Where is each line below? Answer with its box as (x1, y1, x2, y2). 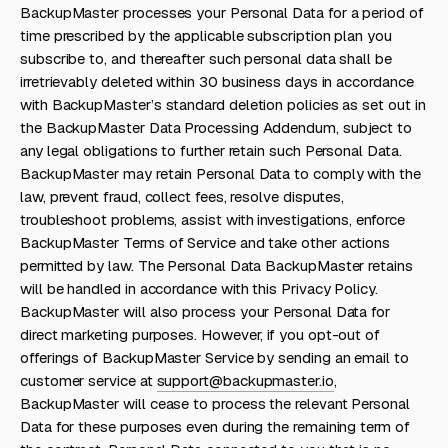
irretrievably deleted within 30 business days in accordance (20, 72, 414, 91)
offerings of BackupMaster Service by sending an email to (20, 348, 409, 367)
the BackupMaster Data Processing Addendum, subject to (20, 118, 413, 137)
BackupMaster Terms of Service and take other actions (20, 233, 391, 252)
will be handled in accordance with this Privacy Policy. (20, 279, 378, 298)
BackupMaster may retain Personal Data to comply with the (20, 164, 421, 183)
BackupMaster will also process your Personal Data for (20, 302, 391, 321)
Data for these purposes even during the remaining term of (20, 417, 410, 436)
